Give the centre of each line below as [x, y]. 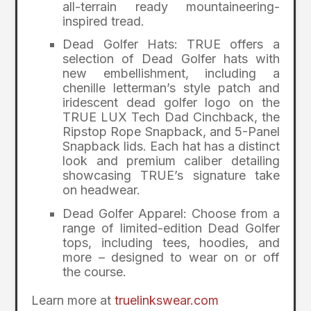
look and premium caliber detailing [171, 161]
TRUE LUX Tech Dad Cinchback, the [171, 117]
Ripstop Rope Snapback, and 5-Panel [171, 132]
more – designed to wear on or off [171, 257]
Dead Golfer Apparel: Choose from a [171, 213]
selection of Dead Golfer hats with [171, 59]
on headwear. [102, 190]
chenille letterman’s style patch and [171, 88]
